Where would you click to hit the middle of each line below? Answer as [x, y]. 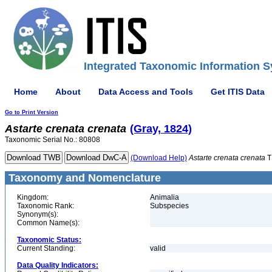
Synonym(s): [38, 214]
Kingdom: [33, 197]
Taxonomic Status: [49, 240]
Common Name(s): [48, 223]
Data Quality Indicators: [58, 265]
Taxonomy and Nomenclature [83, 178]
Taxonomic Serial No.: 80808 [53, 140]
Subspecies [169, 206]
